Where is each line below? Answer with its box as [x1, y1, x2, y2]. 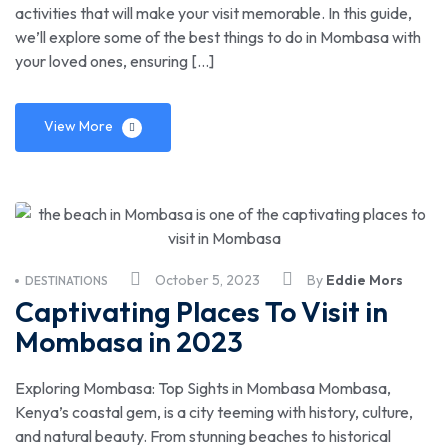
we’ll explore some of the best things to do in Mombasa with [15, 27, 421, 48]
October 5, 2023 [155, 271, 260, 290]
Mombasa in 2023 [15, 324, 243, 360]
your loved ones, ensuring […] [15, 51, 214, 72]
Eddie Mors [326, 271, 403, 290]
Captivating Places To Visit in [15, 294, 388, 330]
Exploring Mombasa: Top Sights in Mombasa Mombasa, [15, 378, 391, 399]
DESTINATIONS [25, 273, 108, 289]
